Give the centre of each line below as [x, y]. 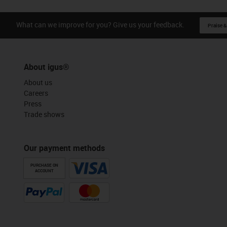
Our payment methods [64, 148]
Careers [36, 93]
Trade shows [44, 114]
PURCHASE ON [44, 165]
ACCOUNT [44, 171]
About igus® [47, 67]
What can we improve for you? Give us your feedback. [100, 24]
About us [38, 82]
